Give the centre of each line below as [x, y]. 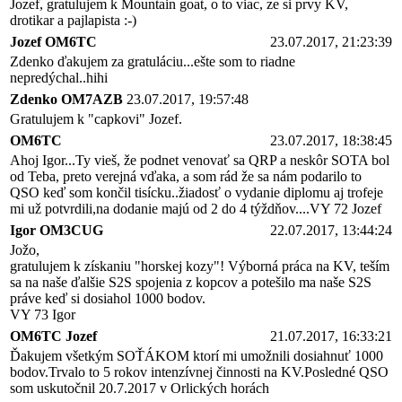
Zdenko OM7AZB [66, 99]
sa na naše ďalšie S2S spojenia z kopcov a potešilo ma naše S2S [191, 282]
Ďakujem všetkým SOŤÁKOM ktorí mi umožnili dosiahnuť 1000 [197, 355]
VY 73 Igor [43, 314]
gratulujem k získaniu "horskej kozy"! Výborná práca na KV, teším [200, 266]
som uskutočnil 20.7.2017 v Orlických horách [140, 388]
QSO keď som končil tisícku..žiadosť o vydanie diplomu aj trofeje [197, 192]
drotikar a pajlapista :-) [73, 20]
